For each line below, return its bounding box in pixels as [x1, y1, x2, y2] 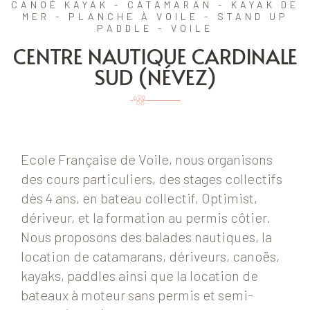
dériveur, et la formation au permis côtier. [21, 209, 271, 226]
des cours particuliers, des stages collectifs [21, 170, 282, 188]
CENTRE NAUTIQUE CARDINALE [12, 42, 298, 70]
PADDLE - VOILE [97, 22, 213, 34]
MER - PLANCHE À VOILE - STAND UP [21, 10, 289, 22]
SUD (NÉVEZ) [93, 62, 217, 91]
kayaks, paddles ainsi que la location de [21, 267, 258, 284]
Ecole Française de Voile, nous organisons [21, 151, 273, 168]
